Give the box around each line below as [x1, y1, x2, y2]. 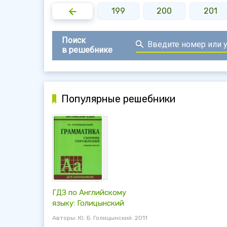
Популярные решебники [61, 93, 175, 105]
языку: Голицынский [52, 199, 124, 208]
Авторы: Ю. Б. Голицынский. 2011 [52, 214, 147, 221]
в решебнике [62, 45, 112, 55]
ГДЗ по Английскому [52, 188, 126, 197]
